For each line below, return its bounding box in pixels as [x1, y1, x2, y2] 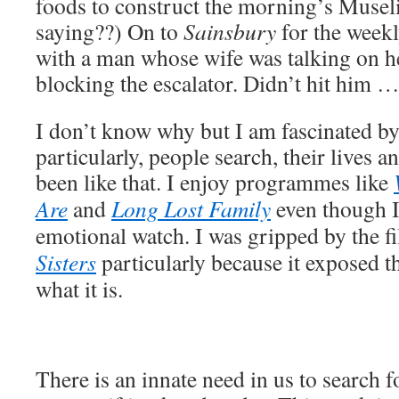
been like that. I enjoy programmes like [36, 166, 394, 197]
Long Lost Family [111, 192, 271, 224]
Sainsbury [183, 15, 276, 46]
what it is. [36, 273, 123, 304]
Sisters [36, 246, 96, 277]
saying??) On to [36, 15, 183, 46]
